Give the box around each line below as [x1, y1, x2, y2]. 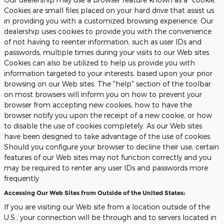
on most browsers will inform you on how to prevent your [4, 90, 202, 98]
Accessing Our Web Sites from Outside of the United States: [4, 188, 185, 196]
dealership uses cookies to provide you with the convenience [4, 27, 211, 35]
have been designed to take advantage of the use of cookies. [4, 132, 211, 140]
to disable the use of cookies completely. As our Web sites [4, 121, 202, 130]
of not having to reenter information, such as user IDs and [4, 37, 201, 46]
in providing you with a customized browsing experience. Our [4, 16, 213, 25]
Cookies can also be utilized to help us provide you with [4, 58, 195, 67]
